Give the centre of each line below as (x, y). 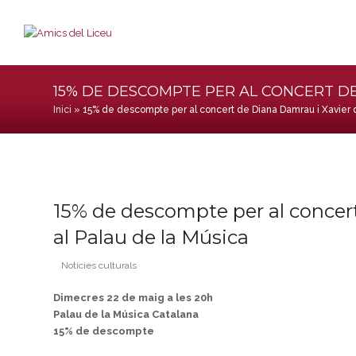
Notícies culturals (99, 265)
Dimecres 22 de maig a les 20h (133, 298)
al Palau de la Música (151, 237)
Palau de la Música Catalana (128, 314)
